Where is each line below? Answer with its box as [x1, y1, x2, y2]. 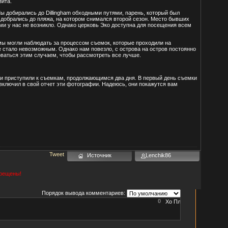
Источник [87, 152, 111, 158]
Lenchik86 [145, 152, 171, 158]
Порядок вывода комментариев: [41, 190, 125, 196]
